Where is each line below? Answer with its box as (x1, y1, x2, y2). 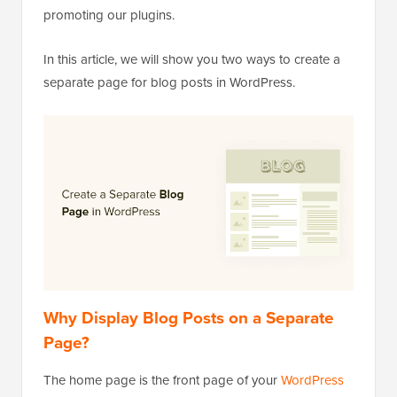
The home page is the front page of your (43, 370, 281, 391)
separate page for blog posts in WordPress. (43, 73, 295, 93)
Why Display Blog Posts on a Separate (43, 305, 334, 331)
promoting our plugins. (43, 5, 175, 26)
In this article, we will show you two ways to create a (43, 50, 340, 70)
